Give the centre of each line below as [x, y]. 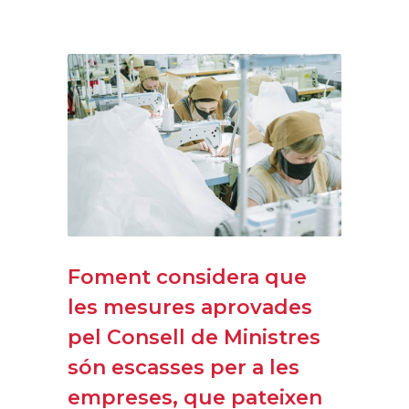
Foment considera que [187, 277]
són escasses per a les [184, 367]
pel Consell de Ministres [194, 337]
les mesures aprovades [190, 307]
